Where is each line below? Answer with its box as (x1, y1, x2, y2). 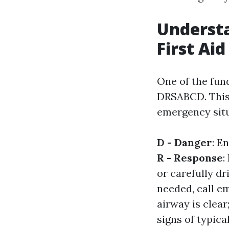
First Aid (157, 37, 225, 59)
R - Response (157, 151, 223, 164)
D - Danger (157, 136, 212, 149)
